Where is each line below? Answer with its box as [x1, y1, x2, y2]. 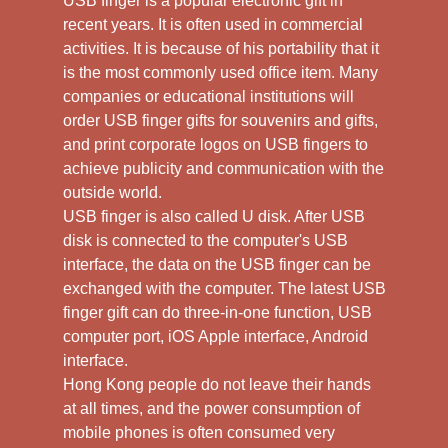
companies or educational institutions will [62, 87, 354, 105]
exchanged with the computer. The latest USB [62, 279, 386, 297]
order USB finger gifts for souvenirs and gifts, [62, 111, 378, 129]
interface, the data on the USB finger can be [62, 255, 371, 273]
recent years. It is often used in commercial [62, 15, 363, 33]
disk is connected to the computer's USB [62, 231, 348, 249]
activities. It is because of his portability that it [62, 39, 379, 57]
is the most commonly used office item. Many [62, 63, 378, 81]
